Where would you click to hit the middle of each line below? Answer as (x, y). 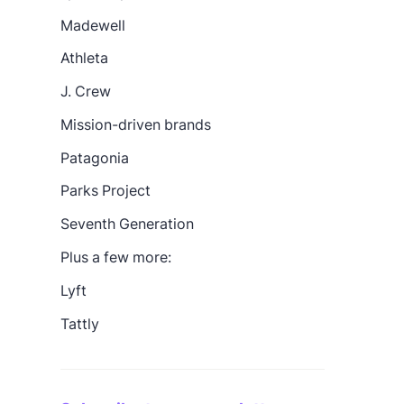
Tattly (80, 323)
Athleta (85, 58)
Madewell (93, 25)
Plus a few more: (116, 257)
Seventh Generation (128, 224)
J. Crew (86, 92)
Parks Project (106, 191)
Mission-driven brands (136, 124)
